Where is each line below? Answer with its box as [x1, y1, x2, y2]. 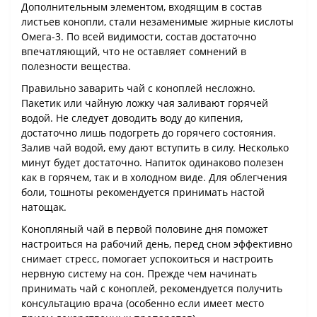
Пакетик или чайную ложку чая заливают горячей [21, 96, 268, 110]
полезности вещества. [21, 59, 131, 74]
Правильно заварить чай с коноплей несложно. [21, 81, 255, 96]
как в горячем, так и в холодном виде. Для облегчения [21, 171, 287, 185]
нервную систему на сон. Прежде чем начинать [21, 267, 257, 281]
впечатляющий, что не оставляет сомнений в [21, 45, 246, 59]
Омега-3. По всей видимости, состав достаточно [21, 30, 256, 44]
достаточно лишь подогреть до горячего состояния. [21, 126, 276, 140]
